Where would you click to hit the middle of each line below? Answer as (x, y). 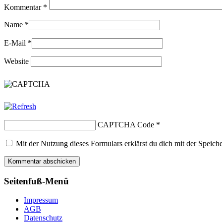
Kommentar (24, 7)
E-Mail (15, 43)
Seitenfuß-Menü (36, 181)
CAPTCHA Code (126, 124)
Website (16, 61)
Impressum (41, 200)
